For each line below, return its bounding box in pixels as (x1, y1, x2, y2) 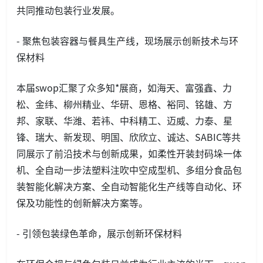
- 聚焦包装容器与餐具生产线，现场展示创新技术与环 (16, 33, 238, 48)
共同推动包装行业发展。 (16, 3, 120, 18)
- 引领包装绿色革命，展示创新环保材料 (16, 226, 182, 241)
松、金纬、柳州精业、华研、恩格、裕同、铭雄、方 (16, 97, 232, 112)
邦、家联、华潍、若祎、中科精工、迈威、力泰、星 (16, 113, 232, 128)
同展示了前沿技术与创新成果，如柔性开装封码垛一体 (16, 146, 242, 161)
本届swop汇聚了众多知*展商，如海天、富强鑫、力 (16, 80, 232, 95)
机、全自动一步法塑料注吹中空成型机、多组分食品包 (16, 163, 242, 177)
